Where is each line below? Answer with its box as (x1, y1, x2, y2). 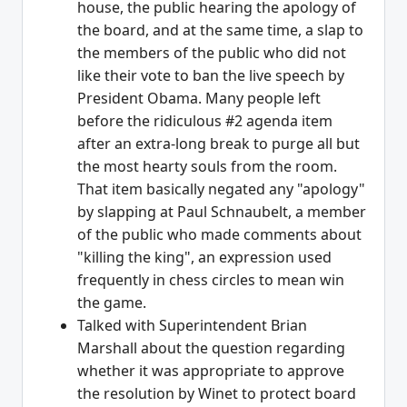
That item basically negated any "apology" (77, 179, 365, 200)
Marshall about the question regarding (77, 338, 345, 359)
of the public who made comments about (77, 224, 362, 245)
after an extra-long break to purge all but (77, 134, 360, 154)
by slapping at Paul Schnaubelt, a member (77, 202, 366, 223)
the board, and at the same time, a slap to (77, 20, 363, 41)
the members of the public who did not (77, 43, 346, 64)
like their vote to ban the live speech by (77, 65, 344, 86)
